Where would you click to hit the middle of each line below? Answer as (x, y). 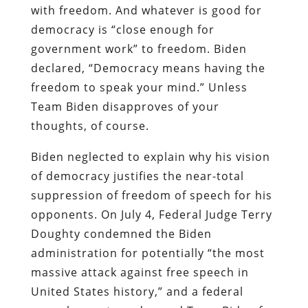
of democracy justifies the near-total (137, 176)
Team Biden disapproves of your (125, 106)
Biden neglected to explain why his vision (150, 156)
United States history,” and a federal (137, 291)
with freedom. (71, 10)
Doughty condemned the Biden (121, 233)
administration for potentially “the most (147, 253)
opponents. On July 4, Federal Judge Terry (151, 214)
